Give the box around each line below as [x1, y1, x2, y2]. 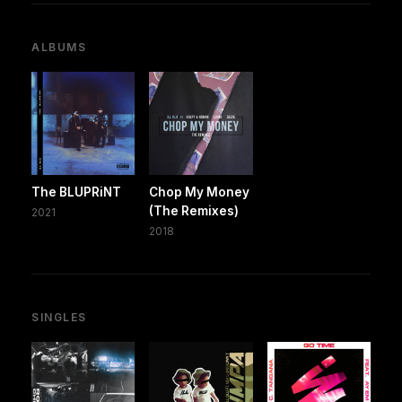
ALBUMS [31, 39, 87, 54]
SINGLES [31, 310, 87, 325]
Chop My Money [149, 185, 250, 200]
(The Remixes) [149, 204, 240, 219]
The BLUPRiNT [31, 185, 121, 200]
